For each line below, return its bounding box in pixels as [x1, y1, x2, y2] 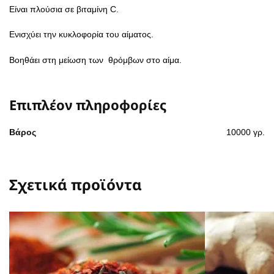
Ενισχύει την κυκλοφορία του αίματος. [9, 29, 154, 40]
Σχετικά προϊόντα [9, 174, 142, 194]
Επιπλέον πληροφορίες [9, 95, 166, 114]
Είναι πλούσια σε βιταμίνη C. [9, 4, 119, 14]
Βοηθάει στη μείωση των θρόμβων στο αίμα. [9, 54, 182, 65]
